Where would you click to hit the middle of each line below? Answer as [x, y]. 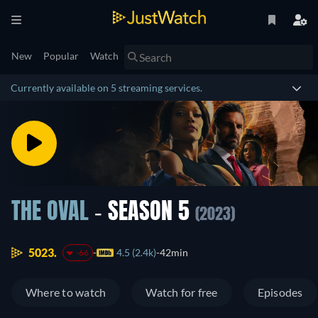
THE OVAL [50, 213]
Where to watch [66, 292]
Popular [61, 56]
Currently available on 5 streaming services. [106, 88]
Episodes [280, 292]
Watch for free [182, 292]
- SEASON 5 [142, 213]
